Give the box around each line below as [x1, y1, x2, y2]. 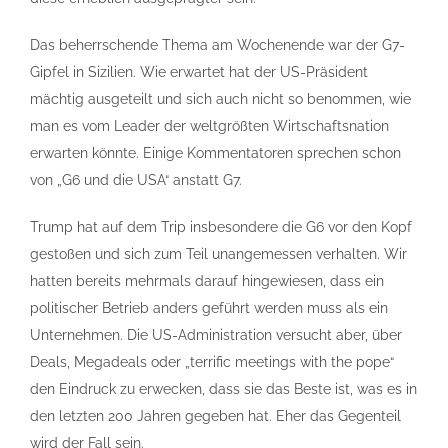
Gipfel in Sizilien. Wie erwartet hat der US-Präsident [30, 64, 368, 80]
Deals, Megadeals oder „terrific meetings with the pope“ [30, 354, 394, 370]
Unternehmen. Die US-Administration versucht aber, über [30, 327, 402, 343]
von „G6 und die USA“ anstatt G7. [30, 172, 242, 188]
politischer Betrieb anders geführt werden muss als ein [30, 300, 388, 316]
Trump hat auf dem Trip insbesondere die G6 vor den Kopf [30, 219, 412, 235]
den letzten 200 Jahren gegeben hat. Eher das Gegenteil [30, 408, 401, 424]
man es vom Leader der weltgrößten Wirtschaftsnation [30, 118, 389, 134]
